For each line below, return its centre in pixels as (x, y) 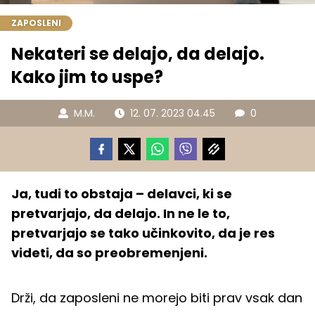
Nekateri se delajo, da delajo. (138, 54)
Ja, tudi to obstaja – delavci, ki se (122, 194)
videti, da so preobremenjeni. (109, 253)
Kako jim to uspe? (87, 77)
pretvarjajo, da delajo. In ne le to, (121, 214)
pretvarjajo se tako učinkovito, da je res (143, 233)
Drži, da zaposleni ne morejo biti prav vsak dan (157, 298)
